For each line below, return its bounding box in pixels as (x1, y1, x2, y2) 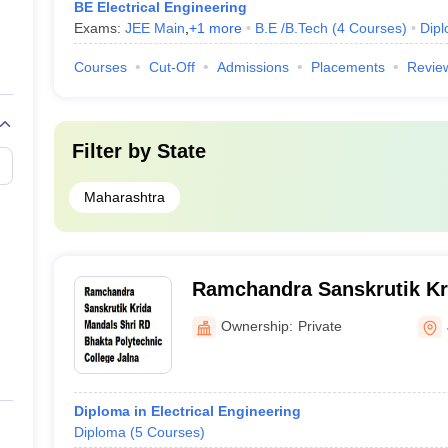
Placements (310, 59, 385, 75)
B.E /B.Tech (254, 20, 328, 36)
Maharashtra (83, 189, 165, 205)
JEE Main (124, 20, 185, 36)
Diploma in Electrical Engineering (73, 403, 301, 419)
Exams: (73, 20, 125, 36)
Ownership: (220, 317, 293, 334)
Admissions (216, 59, 289, 75)
